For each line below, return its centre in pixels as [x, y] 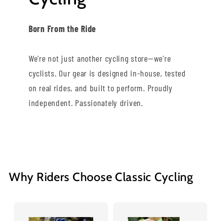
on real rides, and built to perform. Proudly [101, 88]
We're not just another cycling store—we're [100, 58]
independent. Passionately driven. [86, 102]
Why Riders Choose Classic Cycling [101, 177]
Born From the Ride [62, 28]
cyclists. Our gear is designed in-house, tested [107, 73]
